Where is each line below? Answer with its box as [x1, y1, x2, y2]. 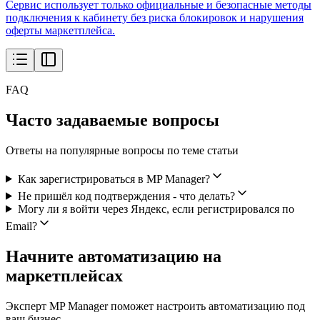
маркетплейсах [6, 266, 123, 285]
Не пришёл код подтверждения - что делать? [17, 189, 235, 202]
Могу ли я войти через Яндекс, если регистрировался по [17, 202, 294, 215]
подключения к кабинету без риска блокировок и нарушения [6, 11, 304, 24]
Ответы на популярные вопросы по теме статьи [6, 144, 239, 156]
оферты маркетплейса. [6, 24, 115, 36]
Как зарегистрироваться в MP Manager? [17, 172, 210, 185]
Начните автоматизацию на [6, 246, 221, 266]
